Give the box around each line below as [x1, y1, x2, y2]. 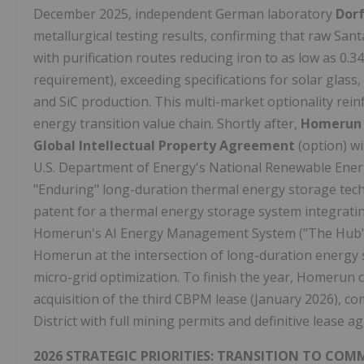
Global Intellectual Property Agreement [33, 136, 295, 155]
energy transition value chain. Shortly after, [33, 115, 301, 133]
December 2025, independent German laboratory [33, 5, 336, 24]
